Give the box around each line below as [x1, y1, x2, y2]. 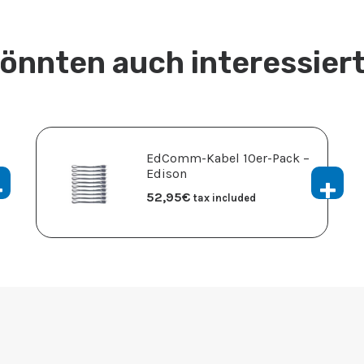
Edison [146, 166, 187, 182]
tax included [193, 192, 256, 205]
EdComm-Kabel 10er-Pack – [146, 150, 310, 167]
